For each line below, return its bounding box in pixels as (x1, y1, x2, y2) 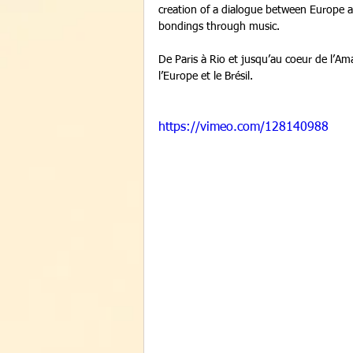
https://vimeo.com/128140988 (158, 121, 329, 134)
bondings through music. (158, 21, 283, 32)
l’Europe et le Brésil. (158, 71, 256, 82)
